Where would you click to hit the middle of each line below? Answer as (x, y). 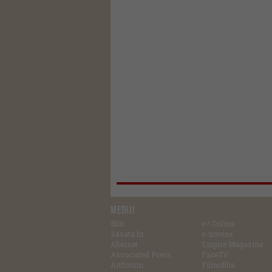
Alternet (124, 244)
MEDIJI (123, 210)
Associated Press (141, 254)
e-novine (217, 234)
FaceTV (215, 254)
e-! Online (218, 223)
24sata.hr (127, 234)
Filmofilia (218, 265)
